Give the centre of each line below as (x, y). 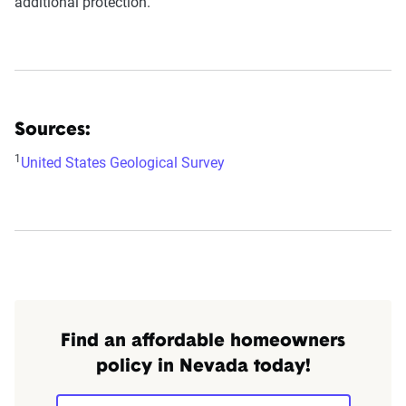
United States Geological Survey (123, 162)
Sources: (53, 130)
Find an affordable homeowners (203, 341)
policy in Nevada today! (203, 367)
